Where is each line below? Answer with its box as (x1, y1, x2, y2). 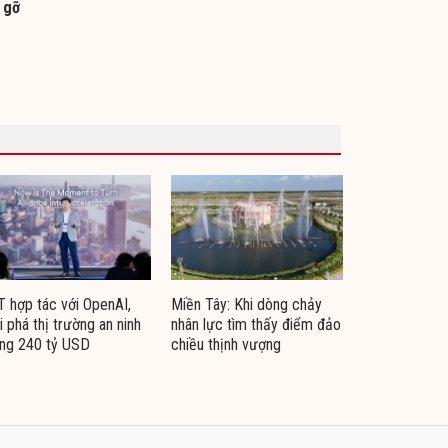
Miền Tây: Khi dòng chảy (171, 294, 322, 314)
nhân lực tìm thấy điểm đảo (171, 314, 341, 334)
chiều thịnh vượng (171, 334, 281, 354)
